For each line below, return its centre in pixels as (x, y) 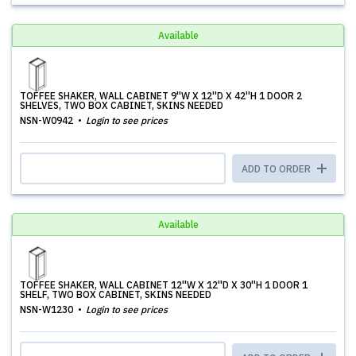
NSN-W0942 (48, 120)
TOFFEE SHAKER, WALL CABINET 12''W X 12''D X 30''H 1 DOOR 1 (164, 285)
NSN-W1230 (48, 310)
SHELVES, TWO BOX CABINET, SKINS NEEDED (122, 105)
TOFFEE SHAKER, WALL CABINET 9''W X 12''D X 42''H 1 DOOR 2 (161, 96)
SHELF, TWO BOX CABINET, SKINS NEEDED (116, 294)
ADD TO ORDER (277, 169)
